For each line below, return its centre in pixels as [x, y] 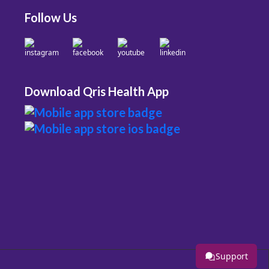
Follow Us [51, 17]
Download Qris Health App [97, 91]
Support [232, 256]
